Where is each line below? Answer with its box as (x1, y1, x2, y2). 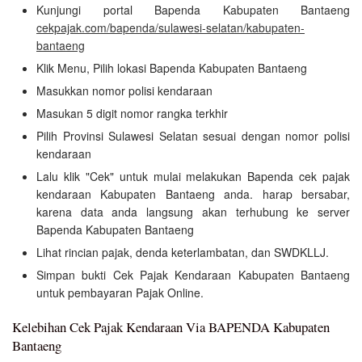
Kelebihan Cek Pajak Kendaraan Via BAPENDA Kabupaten (12, 317, 330, 336)
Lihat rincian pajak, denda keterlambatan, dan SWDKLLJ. (36, 243, 329, 260)
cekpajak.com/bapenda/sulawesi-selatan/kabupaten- (36, 19, 305, 36)
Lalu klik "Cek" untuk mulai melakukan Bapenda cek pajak (36, 167, 350, 184)
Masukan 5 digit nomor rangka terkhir (36, 104, 228, 121)
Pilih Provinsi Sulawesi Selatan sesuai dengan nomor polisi (36, 127, 350, 144)
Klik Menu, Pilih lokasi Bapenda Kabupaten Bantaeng (36, 59, 307, 76)
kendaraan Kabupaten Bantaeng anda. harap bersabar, (36, 185, 350, 202)
